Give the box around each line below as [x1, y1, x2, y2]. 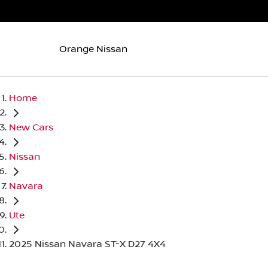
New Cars [9, 121, 53, 133]
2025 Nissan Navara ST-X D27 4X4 [9, 239, 166, 250]
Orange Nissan [59, 43, 127, 54]
